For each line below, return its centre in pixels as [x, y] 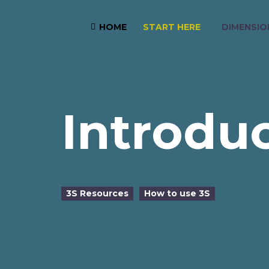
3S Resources [97, 193]
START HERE [171, 27]
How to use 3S [177, 193]
